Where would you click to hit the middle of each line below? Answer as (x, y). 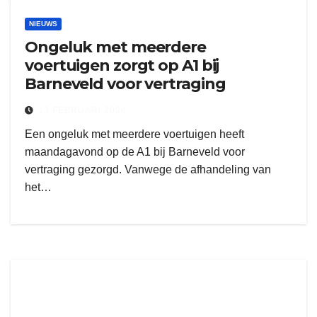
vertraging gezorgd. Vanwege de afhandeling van (148, 169)
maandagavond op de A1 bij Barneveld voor (135, 152)
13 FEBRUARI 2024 (82, 110)
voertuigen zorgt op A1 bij (122, 65)
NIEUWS (43, 24)
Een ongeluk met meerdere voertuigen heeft (134, 134)
